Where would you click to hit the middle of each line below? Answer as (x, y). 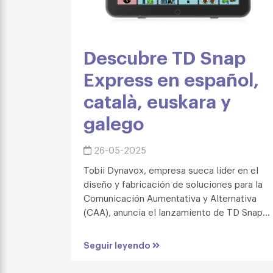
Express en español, (171, 78)
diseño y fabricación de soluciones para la (173, 183)
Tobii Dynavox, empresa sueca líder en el (171, 169)
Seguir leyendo (118, 244)
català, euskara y (157, 100)
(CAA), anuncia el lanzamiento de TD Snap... (177, 211)
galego (114, 122)
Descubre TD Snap (165, 56)
